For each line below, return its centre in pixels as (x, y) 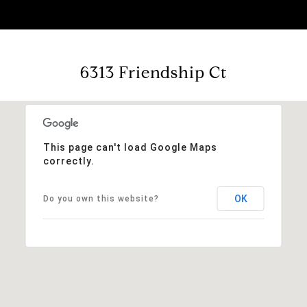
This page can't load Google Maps (130, 147)
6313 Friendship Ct (153, 72)
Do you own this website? (101, 198)
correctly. (69, 161)
